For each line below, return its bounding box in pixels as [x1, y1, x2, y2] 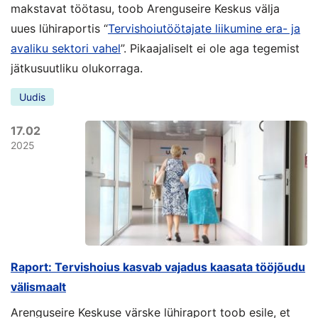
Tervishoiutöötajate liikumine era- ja [108, 21, 300, 35]
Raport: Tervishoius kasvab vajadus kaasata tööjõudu [11, 260, 305, 275]
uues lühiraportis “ [11, 21, 108, 35]
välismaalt [11, 280, 66, 295]
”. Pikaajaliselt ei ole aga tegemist [121, 40, 300, 55]
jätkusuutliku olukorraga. [11, 60, 143, 75]
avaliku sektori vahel [11, 40, 121, 55]
